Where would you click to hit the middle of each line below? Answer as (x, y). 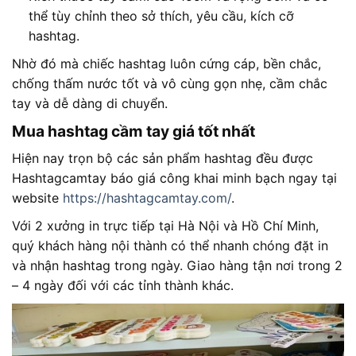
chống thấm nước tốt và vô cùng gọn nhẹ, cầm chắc (170, 84)
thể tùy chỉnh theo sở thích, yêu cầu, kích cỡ (161, 16)
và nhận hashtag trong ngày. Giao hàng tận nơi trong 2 (177, 265)
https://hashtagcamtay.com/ (147, 198)
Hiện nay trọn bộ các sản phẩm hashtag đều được (163, 158)
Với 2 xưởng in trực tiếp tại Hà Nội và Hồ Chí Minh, (165, 226)
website (37, 198)
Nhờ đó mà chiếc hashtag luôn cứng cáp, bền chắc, (166, 64)
